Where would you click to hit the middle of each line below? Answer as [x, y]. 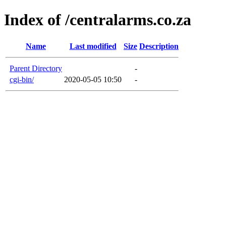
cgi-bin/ [22, 79]
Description [159, 46]
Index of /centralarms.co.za [98, 20]
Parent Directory [36, 68]
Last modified [93, 46]
